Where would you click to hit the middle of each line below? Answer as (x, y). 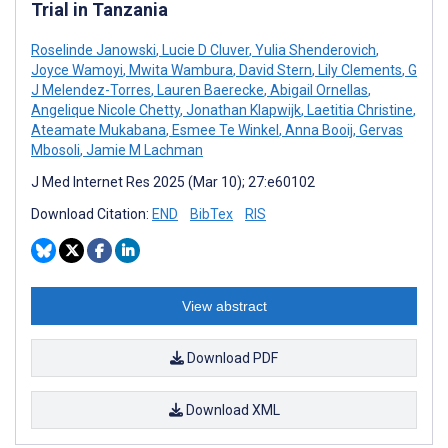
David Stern (274, 69)
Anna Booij (317, 129)
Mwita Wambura (179, 69)
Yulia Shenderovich (314, 49)
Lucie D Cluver (204, 49)
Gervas (379, 129)
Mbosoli (55, 149)
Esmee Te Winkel (224, 129)
